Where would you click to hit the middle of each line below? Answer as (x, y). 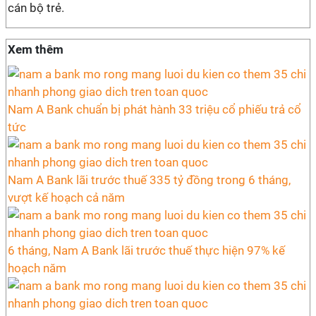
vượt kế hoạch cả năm (66, 197)
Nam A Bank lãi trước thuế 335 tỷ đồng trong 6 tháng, (149, 180)
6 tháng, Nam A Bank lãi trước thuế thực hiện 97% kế (146, 250)
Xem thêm (36, 49)
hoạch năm (37, 268)
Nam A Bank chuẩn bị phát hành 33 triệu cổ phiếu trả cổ (154, 109)
